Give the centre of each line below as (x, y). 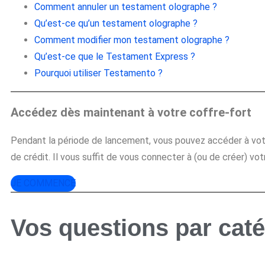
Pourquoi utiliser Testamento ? (98, 73)
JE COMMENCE (43, 183)
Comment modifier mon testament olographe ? (132, 40)
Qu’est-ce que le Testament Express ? (115, 57)
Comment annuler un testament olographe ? (126, 7)
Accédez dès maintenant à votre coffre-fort (131, 113)
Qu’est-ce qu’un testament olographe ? (116, 24)
